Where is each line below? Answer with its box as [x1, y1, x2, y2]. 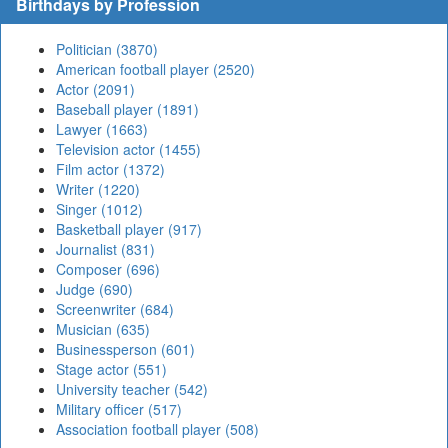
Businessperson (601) [56, 339, 195, 360]
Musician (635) [56, 319, 150, 340]
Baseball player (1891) [56, 99, 199, 120]
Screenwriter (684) [56, 299, 174, 320]
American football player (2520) [56, 59, 255, 80]
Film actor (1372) [56, 159, 165, 180]
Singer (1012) [56, 199, 143, 220]
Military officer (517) [56, 399, 182, 420]
